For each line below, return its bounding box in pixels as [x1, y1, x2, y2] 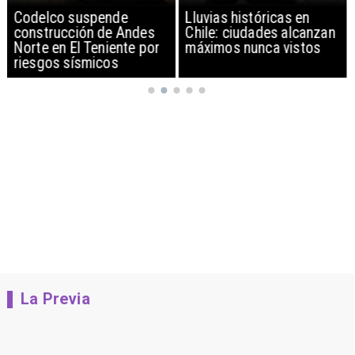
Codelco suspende [13, 8, 128, 27]
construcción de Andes [13, 23, 155, 42]
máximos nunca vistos [185, 38, 321, 57]
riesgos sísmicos [13, 53, 119, 72]
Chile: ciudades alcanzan [185, 23, 336, 42]
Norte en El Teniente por [13, 38, 160, 57]
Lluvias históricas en [185, 8, 310, 27]
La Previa [21, 290, 90, 309]
